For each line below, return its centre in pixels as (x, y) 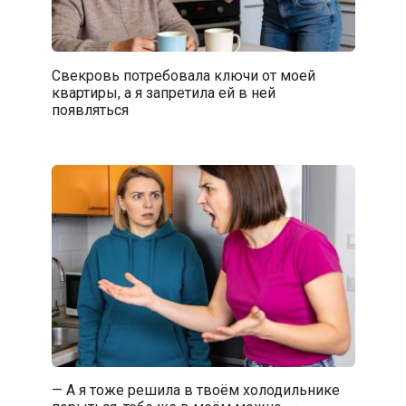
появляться (90, 110)
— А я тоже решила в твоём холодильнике (195, 390)
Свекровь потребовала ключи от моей (183, 75)
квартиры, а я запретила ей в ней (163, 92)
